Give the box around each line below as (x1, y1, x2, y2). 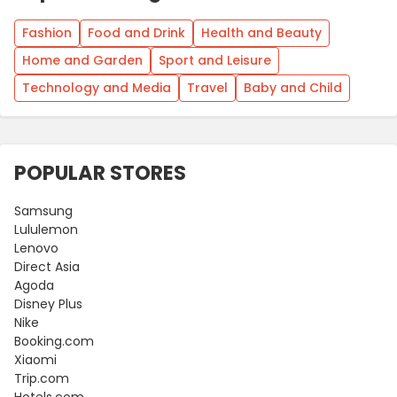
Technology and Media (22, 78, 171, 97)
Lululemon (14, 220, 78, 238)
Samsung (14, 201, 73, 220)
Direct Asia (14, 257, 80, 276)
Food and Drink (88, 23, 185, 42)
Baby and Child (244, 78, 342, 97)
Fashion (22, 23, 72, 42)
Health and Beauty (201, 23, 322, 42)
